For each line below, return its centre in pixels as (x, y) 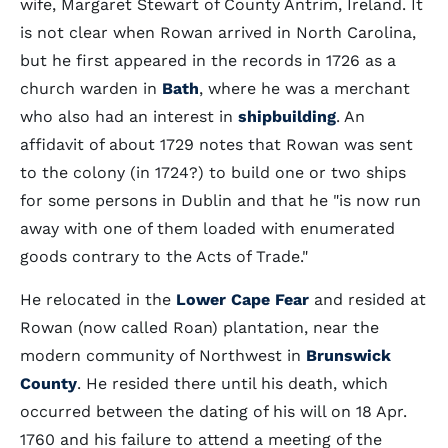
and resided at (367, 299)
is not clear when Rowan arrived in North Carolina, (218, 32)
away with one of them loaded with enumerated (207, 228)
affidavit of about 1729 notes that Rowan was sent (216, 144)
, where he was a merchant (304, 88)
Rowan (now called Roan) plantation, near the (199, 327)
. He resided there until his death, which (232, 383)
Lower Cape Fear (242, 299)
